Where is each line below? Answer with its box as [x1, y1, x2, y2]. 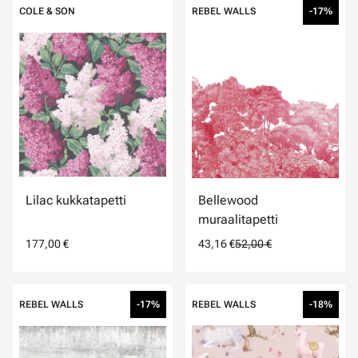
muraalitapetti [198, 212, 278, 227]
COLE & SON [19, 6, 75, 17]
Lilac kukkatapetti [26, 193, 126, 208]
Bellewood [198, 193, 258, 208]
